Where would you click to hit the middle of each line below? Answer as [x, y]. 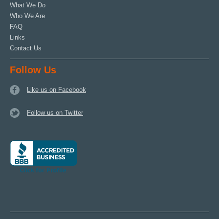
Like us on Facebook [56, 90]
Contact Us [26, 48]
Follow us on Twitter [55, 113]
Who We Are [27, 16]
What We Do [28, 5]
